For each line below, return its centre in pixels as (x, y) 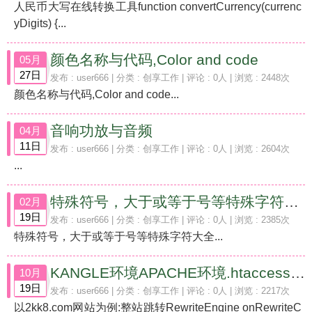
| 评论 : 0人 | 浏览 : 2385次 (234, 220)
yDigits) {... (40, 23)
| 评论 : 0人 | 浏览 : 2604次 (234, 149)
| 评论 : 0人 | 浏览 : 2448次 (234, 78)
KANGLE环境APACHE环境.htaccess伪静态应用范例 (298, 273)
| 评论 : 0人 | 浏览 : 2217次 (234, 291)
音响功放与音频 (101, 131)
